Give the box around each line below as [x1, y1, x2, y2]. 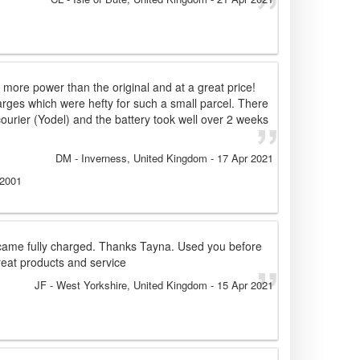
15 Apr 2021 [217, 277, 273, 293]
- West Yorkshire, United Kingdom [47, 277, 207, 293]
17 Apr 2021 [217, 150, 273, 166]
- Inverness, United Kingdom [72, 150, 207, 166]
